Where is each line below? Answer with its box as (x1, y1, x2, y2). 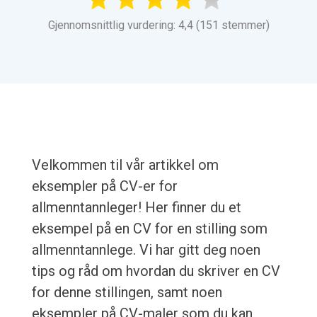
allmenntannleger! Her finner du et (31, 199, 241, 217)
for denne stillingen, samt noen (31, 284, 222, 301)
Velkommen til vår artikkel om (31, 156, 219, 174)
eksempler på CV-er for (31, 178, 178, 195)
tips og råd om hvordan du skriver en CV (31, 263, 280, 280)
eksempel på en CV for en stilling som (31, 220, 267, 238)
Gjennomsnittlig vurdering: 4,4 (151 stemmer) (47, 18, 270, 33)
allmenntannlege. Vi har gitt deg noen (31, 241, 260, 259)
